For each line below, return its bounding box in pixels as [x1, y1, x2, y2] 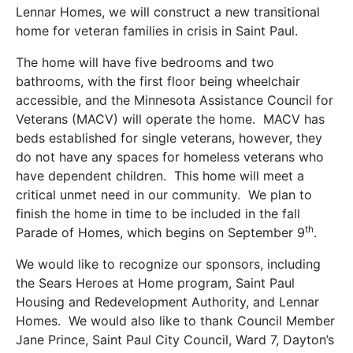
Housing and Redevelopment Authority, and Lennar [16, 294, 319, 310]
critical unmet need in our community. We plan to [16, 187, 312, 203]
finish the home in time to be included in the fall [16, 206, 300, 222]
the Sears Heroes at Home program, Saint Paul [16, 275, 295, 292]
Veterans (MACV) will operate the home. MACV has [16, 111, 325, 128]
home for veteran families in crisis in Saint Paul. [16, 23, 298, 39]
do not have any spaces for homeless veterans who [16, 149, 324, 165]
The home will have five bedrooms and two [16, 54, 274, 71]
